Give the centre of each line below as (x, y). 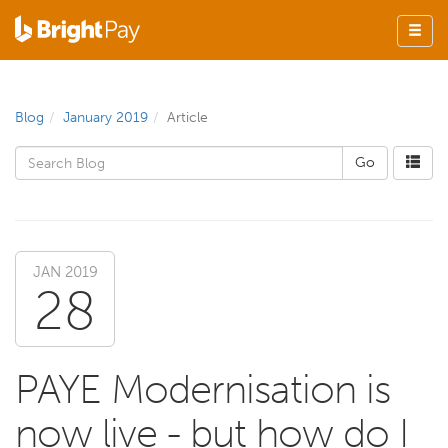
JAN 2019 (65, 272)
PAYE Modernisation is (202, 389)
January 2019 (105, 117)
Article (187, 117)
